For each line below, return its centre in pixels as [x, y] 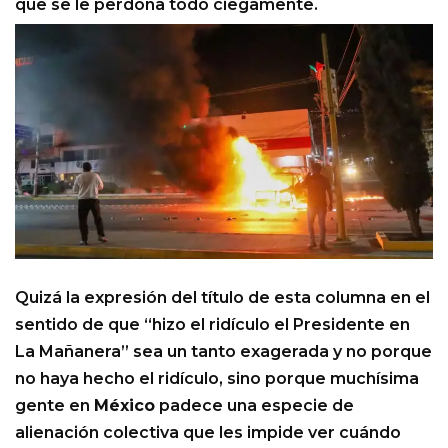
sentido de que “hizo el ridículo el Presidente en [212, 325]
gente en [54, 406]
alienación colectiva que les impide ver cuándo [208, 433]
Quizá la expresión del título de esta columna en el [222, 298]
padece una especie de [254, 406]
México [124, 406]
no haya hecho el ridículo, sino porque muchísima [217, 379]
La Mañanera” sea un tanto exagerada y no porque [223, 352]
